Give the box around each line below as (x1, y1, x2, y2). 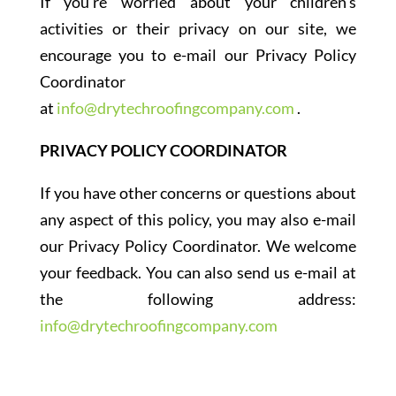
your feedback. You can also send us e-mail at (39, 263, 357, 282)
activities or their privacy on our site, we (39, 19, 357, 38)
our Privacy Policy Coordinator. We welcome (39, 236, 357, 255)
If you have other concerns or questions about (39, 183, 357, 202)
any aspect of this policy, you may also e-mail (39, 209, 357, 229)
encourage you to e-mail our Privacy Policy (39, 45, 357, 65)
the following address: (39, 289, 357, 308)
